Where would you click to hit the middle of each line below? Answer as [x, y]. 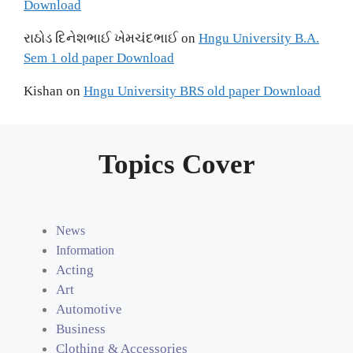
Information [85, 250]
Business [81, 329]
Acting [75, 269]
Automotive [89, 309]
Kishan [43, 91]
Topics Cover [176, 164]
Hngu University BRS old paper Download [202, 91]
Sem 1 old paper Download [99, 58]
